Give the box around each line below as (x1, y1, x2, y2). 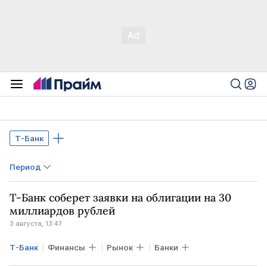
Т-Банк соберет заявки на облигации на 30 (10, 191, 231, 204)
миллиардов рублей (10, 204, 115, 218)
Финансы (48, 243, 85, 252)
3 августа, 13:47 (10, 219, 62, 228)
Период (10, 162, 41, 172)
